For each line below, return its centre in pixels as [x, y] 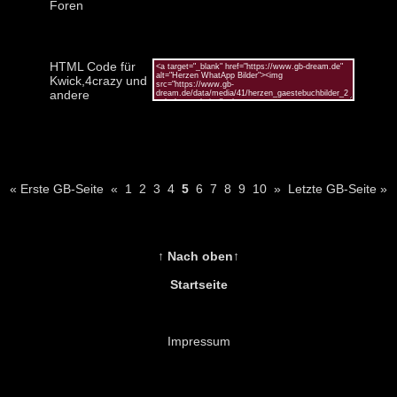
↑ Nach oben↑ [198, 256]
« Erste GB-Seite [57, 188]
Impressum [198, 341]
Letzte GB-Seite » [338, 188]
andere [69, 94]
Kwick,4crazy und [98, 80]
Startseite [198, 284]
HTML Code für [92, 66]
